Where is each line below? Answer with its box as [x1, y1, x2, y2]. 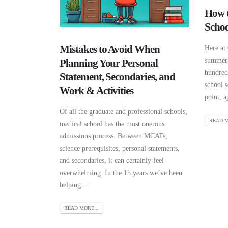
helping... [60, 181, 87, 189]
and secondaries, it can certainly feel [60, 156, 164, 164]
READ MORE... [64, 205, 99, 211]
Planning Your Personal [60, 56, 158, 69]
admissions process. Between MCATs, [60, 132, 167, 140]
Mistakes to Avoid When [60, 43, 160, 55]
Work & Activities [60, 84, 134, 97]
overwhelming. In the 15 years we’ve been [60, 168, 182, 177]
